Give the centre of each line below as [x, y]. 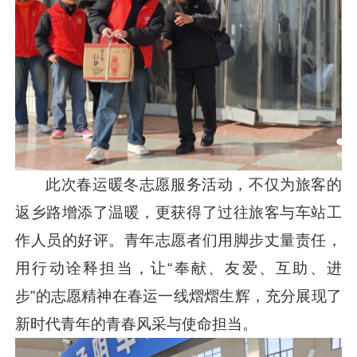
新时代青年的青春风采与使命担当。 [137, 324]
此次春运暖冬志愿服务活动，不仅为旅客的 [194, 185]
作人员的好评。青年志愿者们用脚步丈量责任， [178, 241]
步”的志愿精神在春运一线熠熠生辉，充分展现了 [178, 296]
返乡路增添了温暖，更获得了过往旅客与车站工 [178, 213]
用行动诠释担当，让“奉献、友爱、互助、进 [178, 269]
